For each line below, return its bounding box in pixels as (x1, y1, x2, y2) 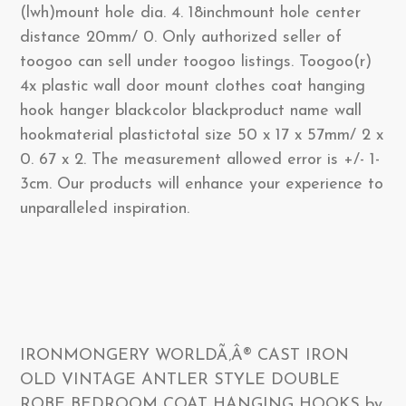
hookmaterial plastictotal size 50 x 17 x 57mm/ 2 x (20, 127, 383, 144)
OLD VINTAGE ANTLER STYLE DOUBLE (20, 372, 340, 389)
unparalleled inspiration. (20, 200, 189, 217)
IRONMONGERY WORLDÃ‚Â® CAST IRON (20, 347, 349, 364)
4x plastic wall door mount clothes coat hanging (20, 78, 365, 95)
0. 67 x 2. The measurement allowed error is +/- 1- (20, 151, 380, 169)
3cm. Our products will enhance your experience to (20, 176, 383, 193)
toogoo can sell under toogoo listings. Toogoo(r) (20, 53, 372, 71)
